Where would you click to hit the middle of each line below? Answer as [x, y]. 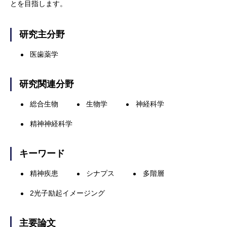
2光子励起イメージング [68, 193]
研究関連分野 [47, 84]
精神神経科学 [51, 124]
